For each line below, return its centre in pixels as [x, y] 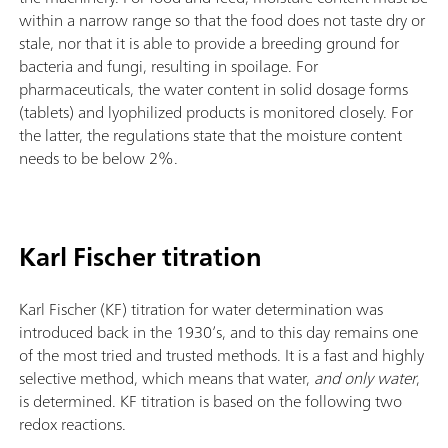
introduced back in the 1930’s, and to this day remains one [218, 331]
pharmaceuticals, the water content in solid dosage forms [213, 88]
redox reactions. [72, 423]
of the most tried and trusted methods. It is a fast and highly [221, 354]
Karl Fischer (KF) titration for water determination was [201, 308]
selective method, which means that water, [166, 377]
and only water [365, 377]
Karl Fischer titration [140, 256]
